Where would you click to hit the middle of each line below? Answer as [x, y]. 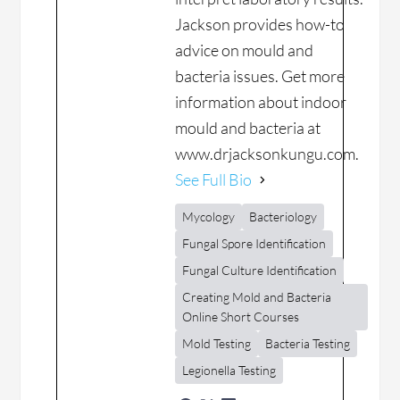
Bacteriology [283, 217]
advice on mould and [245, 50]
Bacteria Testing [308, 344]
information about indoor [261, 102]
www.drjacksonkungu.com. [267, 154]
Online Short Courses [241, 317]
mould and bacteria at [248, 128]
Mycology [209, 217]
